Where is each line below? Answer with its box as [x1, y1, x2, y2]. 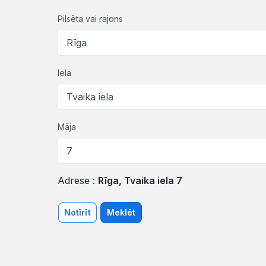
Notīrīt [64, 207, 91, 217]
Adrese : [58, 175, 98, 186]
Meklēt [107, 207, 135, 217]
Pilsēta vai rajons [58, 14, 123, 24]
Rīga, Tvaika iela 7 [98, 175, 182, 186]
